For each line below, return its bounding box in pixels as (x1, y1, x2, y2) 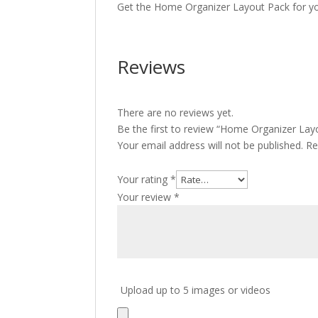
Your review (117, 190, 175, 204)
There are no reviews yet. (117, 106, 234, 119)
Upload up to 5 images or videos (121, 283, 271, 297)
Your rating (117, 172, 171, 186)
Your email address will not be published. (117, 138, 304, 152)
